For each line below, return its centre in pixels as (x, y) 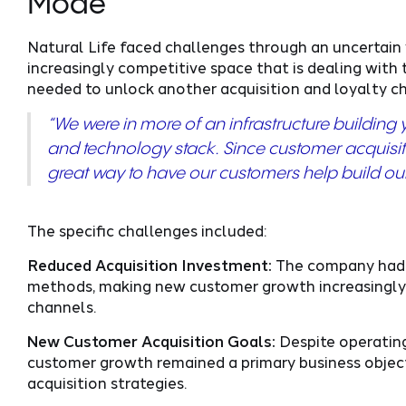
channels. (61, 306)
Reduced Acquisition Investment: (149, 264)
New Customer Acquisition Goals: (151, 340)
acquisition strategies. (106, 382)
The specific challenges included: (146, 230)
